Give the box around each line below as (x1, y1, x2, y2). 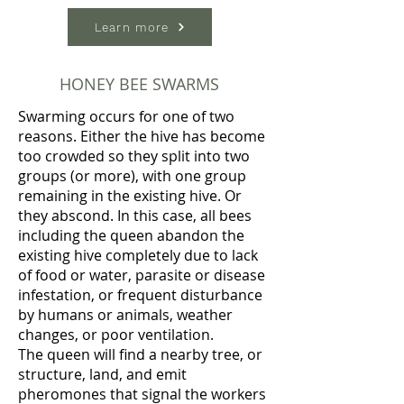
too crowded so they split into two (18, 146, 250, 166)
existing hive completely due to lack (18, 245, 258, 265)
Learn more (94, 20, 170, 34)
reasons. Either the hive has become (18, 126, 265, 146)
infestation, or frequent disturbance (18, 285, 262, 305)
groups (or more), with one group (18, 166, 246, 186)
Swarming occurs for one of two (18, 106, 234, 126)
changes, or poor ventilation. (18, 325, 214, 344)
